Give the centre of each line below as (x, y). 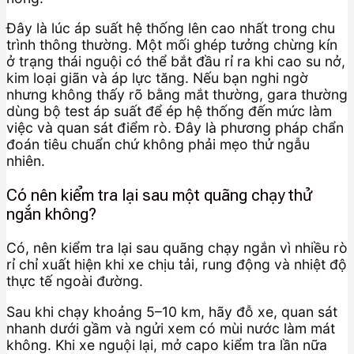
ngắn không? (51, 214)
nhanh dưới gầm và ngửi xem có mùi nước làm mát (171, 328)
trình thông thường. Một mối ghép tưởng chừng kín (172, 45)
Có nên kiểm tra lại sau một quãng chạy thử (159, 195)
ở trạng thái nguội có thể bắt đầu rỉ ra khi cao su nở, (176, 62)
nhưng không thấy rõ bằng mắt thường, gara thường (177, 95)
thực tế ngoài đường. (75, 281)
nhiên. (26, 161)
